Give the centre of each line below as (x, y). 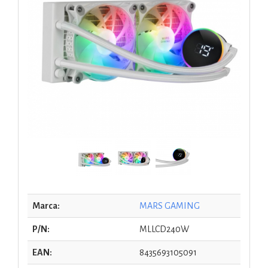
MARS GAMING (170, 205)
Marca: (46, 205)
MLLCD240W (164, 229)
